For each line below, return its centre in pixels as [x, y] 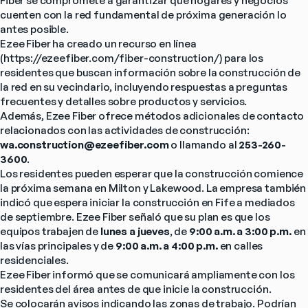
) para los [241, 58]
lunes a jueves [135, 232]
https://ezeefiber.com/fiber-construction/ [111, 58]
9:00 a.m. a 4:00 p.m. [167, 246]
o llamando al [204, 145]
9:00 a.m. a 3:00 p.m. [240, 232]
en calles [240, 246]
